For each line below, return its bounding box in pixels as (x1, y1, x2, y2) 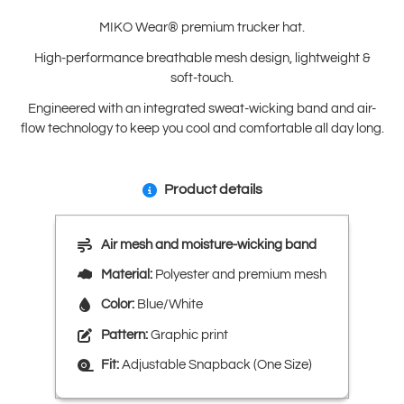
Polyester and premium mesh (152, 268, 326, 282)
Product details (163, 181, 262, 197)
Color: (101, 298, 134, 312)
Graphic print (148, 327, 228, 342)
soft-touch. (170, 70, 234, 85)
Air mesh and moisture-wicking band (101, 237, 317, 252)
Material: (101, 268, 152, 282)
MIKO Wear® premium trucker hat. (99, 20, 305, 34)
